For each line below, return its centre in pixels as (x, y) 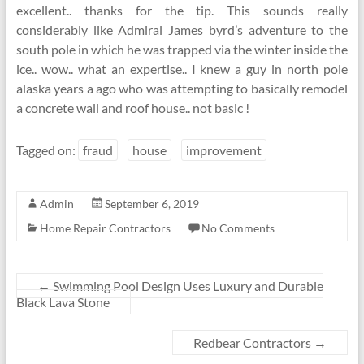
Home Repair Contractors (105, 228)
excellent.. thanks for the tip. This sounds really (182, 10)
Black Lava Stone (63, 302)
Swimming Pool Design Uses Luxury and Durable (186, 286)
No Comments (238, 228)
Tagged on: (47, 150)
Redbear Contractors (254, 342)
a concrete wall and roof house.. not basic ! (132, 108)
